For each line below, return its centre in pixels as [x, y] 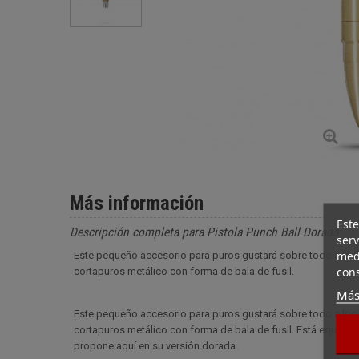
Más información [137, 203]
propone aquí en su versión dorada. [156, 346]
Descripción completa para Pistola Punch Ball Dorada [204, 232]
